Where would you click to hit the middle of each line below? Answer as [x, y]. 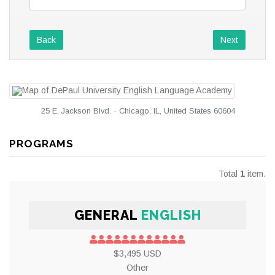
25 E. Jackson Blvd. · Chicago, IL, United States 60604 [138, 110]
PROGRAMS [41, 143]
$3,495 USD [137, 254]
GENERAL [107, 215]
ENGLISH [171, 215]
